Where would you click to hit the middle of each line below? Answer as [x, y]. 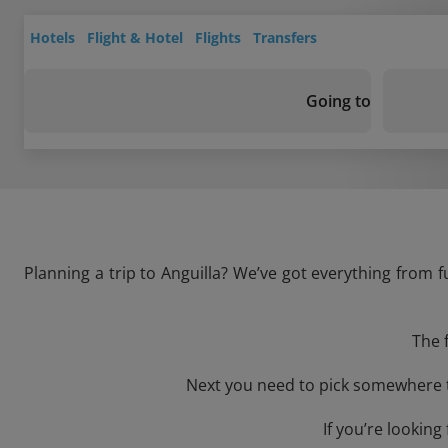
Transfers [285, 37]
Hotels [52, 37]
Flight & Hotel [135, 37]
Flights [218, 37]
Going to [338, 101]
